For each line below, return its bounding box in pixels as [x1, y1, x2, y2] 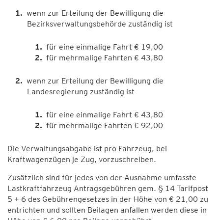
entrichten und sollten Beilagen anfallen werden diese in [7, 205, 207, 215]
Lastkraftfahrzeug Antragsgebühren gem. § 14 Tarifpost [7, 184, 208, 193]
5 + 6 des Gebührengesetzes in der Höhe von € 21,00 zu [7, 194, 208, 204]
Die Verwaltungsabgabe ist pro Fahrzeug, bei [7, 144, 167, 153]
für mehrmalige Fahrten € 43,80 [46, 53, 163, 62]
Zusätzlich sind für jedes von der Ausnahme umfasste [7, 173, 196, 182]
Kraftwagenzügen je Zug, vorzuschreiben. [7, 155, 158, 164]
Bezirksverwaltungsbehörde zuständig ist [27, 19, 175, 28]
